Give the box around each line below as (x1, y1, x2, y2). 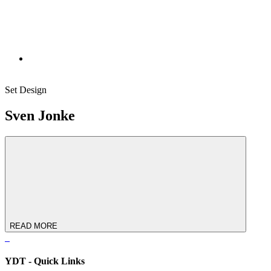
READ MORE (10, 221, 57, 230)
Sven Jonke (5, 107, 75, 123)
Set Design (5, 85, 47, 95)
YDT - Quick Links (5, 256, 85, 267)
